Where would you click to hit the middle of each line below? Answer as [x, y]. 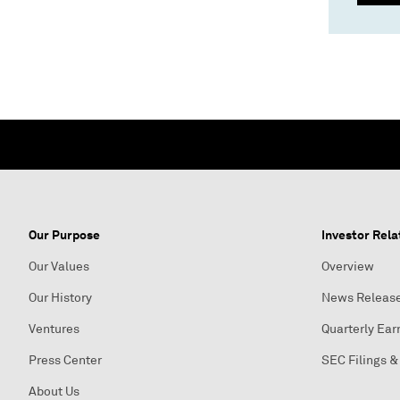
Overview [348, 267]
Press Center [65, 360]
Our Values [59, 267]
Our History [60, 298]
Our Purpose [64, 235]
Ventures [54, 329]
